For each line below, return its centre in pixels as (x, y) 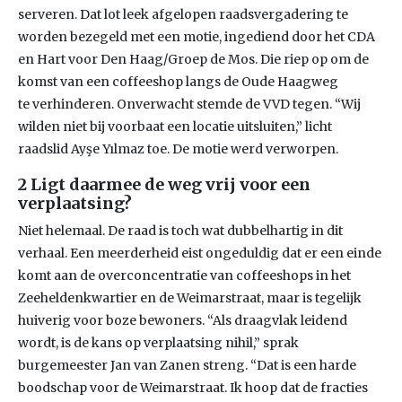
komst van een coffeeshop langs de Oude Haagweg (178, 82)
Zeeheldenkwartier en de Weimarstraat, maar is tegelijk (190, 298)
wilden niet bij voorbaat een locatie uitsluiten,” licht (175, 127)
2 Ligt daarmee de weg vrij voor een (164, 184)
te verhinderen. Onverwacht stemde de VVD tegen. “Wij (189, 104)
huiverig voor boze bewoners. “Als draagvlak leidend (183, 320)
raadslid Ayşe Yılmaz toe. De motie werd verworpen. (178, 149)
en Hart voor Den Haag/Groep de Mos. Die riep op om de (193, 59)
